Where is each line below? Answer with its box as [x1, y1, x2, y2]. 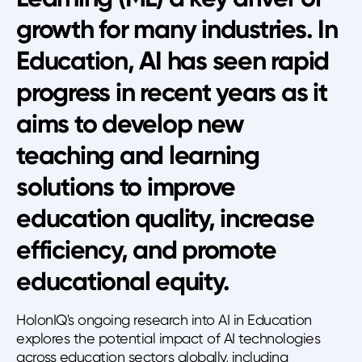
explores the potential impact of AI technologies [16, 330, 320, 347]
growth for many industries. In [16, 14, 338, 44]
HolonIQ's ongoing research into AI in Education [16, 311, 312, 328]
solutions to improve [16, 171, 235, 202]
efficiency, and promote [16, 234, 276, 265]
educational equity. [16, 266, 229, 297]
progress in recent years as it [16, 77, 327, 107]
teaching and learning [16, 140, 259, 170]
